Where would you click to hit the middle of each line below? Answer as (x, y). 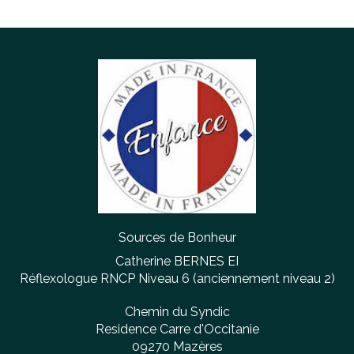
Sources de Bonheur (177, 238)
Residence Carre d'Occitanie (177, 330)
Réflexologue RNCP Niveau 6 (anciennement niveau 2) (177, 279)
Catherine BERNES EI (177, 262)
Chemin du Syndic (177, 312)
